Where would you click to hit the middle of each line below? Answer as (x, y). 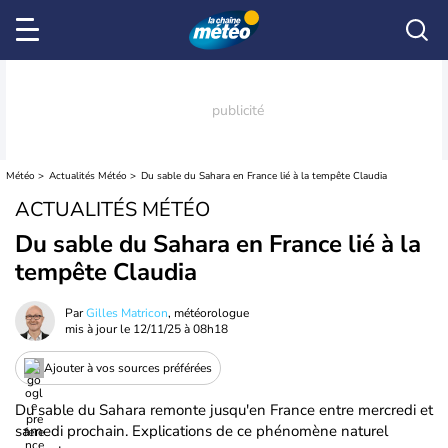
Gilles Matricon (127, 313)
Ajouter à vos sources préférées (128, 367)
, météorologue (208, 313)
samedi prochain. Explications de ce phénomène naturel (201, 431)
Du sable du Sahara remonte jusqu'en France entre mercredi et (224, 410)
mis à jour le (99, 329)
